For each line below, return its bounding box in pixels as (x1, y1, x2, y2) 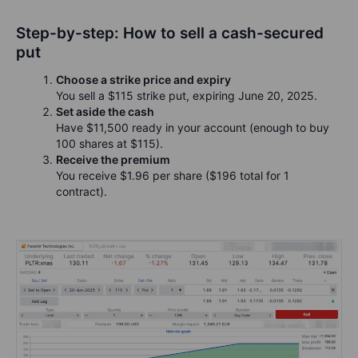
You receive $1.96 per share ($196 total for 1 (56, 169, 289, 183)
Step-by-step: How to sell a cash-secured (16, 24, 324, 43)
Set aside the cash (56, 105, 154, 119)
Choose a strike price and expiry (56, 73, 231, 87)
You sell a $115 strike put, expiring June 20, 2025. (56, 89, 317, 103)
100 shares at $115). (56, 137, 163, 151)
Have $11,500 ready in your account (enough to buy (56, 121, 329, 135)
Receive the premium (56, 153, 170, 167)
